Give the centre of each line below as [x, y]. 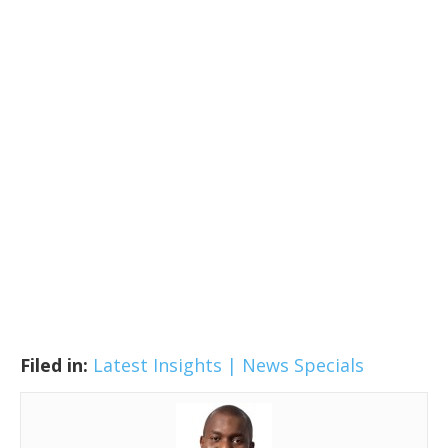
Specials [329, 365]
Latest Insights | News [191, 365]
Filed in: [54, 365]
